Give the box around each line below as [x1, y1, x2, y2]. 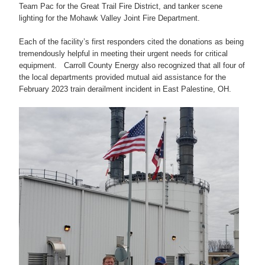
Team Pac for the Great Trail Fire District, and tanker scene [19, 2, 222, 11]
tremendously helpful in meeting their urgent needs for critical [19, 49, 228, 59]
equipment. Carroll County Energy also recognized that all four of [19, 61, 245, 70]
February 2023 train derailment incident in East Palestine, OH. [19, 85, 231, 94]
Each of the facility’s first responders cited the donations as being [19, 37, 244, 47]
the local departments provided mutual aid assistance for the [19, 73, 226, 82]
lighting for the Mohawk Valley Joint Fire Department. [19, 14, 202, 23]
